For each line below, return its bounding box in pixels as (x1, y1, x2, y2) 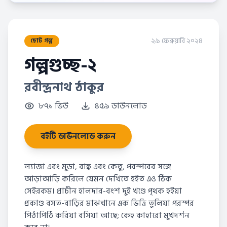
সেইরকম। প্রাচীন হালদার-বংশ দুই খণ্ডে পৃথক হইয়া (24, 184, 182, 198)
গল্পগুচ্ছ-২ (24, 51, 96, 80)
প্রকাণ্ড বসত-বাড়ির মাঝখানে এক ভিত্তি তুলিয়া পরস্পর (24, 197, 194, 210)
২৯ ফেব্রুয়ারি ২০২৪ (151, 35, 203, 47)
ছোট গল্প (30, 36, 53, 46)
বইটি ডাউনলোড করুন (41, 130, 116, 143)
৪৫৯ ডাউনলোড (95, 99, 147, 112)
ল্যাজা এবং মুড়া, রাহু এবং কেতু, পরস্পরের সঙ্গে (24, 160, 171, 173)
